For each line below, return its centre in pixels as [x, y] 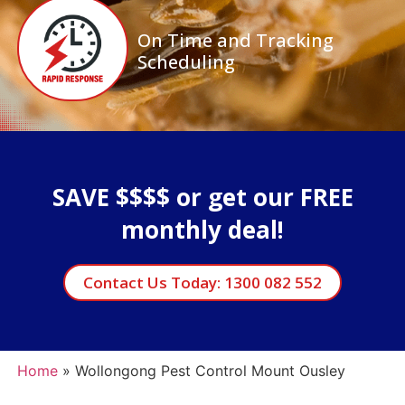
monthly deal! [202, 229]
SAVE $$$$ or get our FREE [202, 197]
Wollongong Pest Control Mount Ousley [210, 370]
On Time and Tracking [235, 40]
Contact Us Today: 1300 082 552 [202, 282]
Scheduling [186, 61]
